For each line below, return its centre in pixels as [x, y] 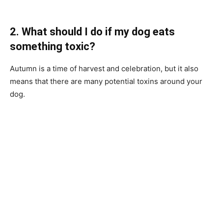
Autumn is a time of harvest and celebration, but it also [104, 68]
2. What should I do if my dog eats [92, 31]
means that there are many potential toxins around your [106, 81]
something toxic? [53, 46]
